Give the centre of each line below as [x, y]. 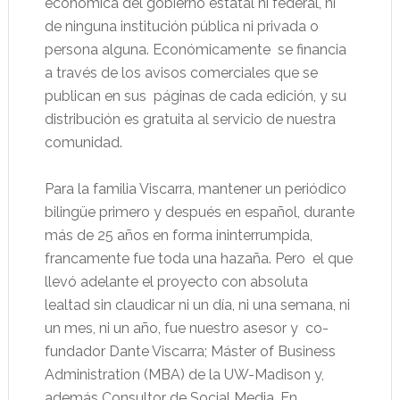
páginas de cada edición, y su [250, 96]
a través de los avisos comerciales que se [181, 73]
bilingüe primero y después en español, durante [199, 212]
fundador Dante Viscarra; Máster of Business [190, 352]
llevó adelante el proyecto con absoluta [176, 282]
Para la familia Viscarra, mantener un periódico [195, 189]
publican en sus [95, 96]
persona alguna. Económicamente [157, 50]
